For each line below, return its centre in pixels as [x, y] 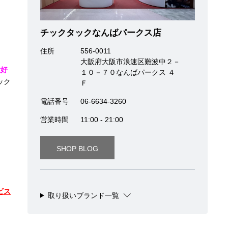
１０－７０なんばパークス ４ [127, 72]
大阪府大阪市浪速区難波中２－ [130, 61]
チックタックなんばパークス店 [101, 33]
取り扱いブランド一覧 [83, 195]
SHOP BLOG [77, 148]
